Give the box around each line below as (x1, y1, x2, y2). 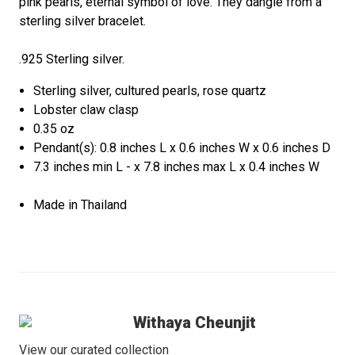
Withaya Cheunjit (133, 313, 256, 333)
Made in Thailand (33, 197, 128, 213)
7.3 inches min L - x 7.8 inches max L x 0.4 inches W (33, 159, 320, 175)
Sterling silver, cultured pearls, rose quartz (33, 83, 267, 99)
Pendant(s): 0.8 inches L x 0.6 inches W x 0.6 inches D (33, 140, 331, 156)
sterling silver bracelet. (19, 13, 146, 29)
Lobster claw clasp (33, 102, 139, 118)
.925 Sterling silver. (19, 52, 124, 67)
